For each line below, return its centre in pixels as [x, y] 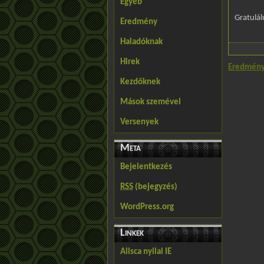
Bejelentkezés [146, 167]
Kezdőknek [140, 82]
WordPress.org [147, 207]
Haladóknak [141, 42]
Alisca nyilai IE [146, 252]
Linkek [132, 233]
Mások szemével [151, 102]
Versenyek [139, 122]
